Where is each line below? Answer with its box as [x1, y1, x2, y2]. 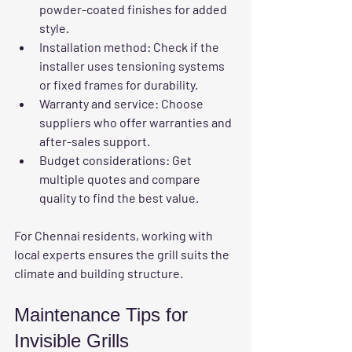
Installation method [39, 38, 147, 54]
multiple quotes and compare [39, 170, 203, 186]
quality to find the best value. [39, 189, 199, 205]
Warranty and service [39, 95, 155, 111]
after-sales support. [39, 133, 150, 148]
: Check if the [147, 38, 222, 54]
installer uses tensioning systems [39, 57, 227, 73]
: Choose [155, 95, 206, 111]
